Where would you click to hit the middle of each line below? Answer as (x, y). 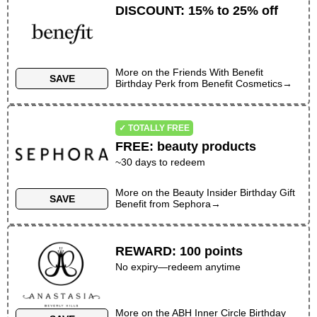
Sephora (192, 204)
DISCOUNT (148, 11)
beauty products (207, 146)
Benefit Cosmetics (242, 83)
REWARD (144, 251)
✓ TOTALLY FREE (155, 128)
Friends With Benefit (218, 72)
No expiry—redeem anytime (178, 266)
